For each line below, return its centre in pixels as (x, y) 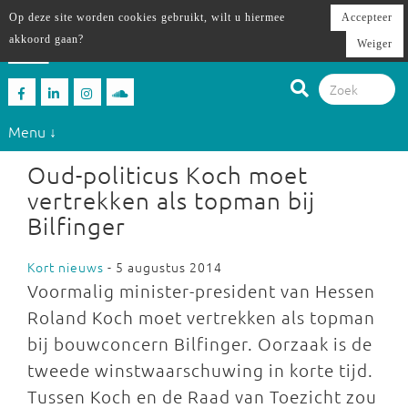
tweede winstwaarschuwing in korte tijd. (200, 370)
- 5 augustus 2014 (163, 267)
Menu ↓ (32, 131)
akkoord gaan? (46, 39)
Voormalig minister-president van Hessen (201, 291)
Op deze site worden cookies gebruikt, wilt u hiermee (147, 17)
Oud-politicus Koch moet (168, 174)
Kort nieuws (66, 267)
